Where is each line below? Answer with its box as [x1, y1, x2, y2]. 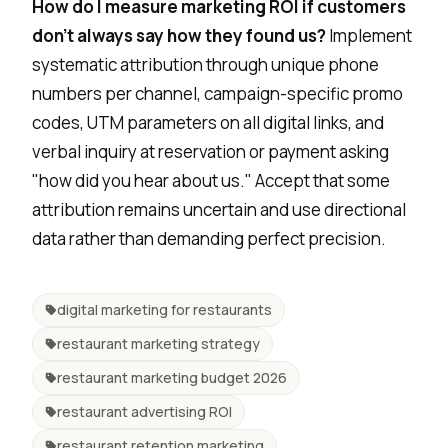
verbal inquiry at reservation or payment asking [32, 139, 389, 163]
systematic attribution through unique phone [32, 52, 379, 76]
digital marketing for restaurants [57, 299, 272, 319]
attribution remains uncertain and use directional [32, 197, 406, 221]
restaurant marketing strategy [57, 333, 260, 353]
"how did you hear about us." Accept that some [32, 168, 390, 192]
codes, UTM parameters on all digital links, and [32, 110, 384, 134]
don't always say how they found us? [32, 23, 326, 47]
